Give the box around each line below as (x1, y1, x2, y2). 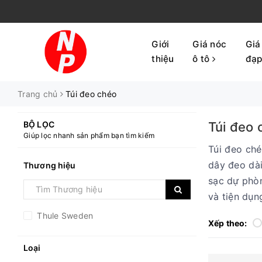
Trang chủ (18, 88, 58, 99)
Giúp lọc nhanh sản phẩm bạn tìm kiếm (23, 130, 154, 140)
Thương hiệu (23, 160, 76, 170)
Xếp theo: (208, 218, 247, 228)
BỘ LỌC (23, 119, 54, 129)
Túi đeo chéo (65, 88, 116, 99)
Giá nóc (192, 39, 227, 50)
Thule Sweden (35, 210, 94, 220)
